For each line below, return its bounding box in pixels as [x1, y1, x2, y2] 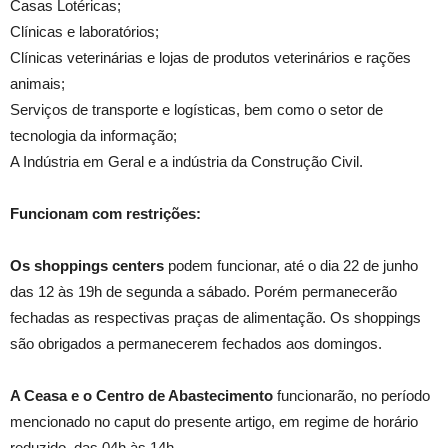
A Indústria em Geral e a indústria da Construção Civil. [10, 153, 363, 170]
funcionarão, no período [273, 387, 430, 404]
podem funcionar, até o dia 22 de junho [168, 257, 418, 274]
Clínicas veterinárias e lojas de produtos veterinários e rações [10, 49, 411, 66]
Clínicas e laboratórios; [10, 23, 159, 40]
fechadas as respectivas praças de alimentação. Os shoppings [10, 309, 421, 326]
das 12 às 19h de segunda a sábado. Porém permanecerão [10, 283, 397, 300]
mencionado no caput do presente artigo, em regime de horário [10, 413, 418, 430]
